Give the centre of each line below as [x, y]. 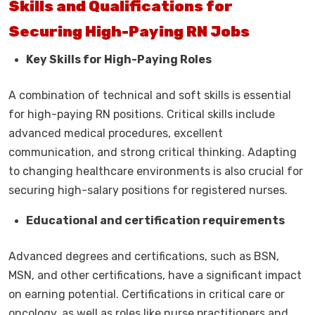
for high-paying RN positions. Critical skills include [142, 114]
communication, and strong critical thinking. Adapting [153, 152]
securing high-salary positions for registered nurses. [148, 190]
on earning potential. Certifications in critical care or [147, 294]
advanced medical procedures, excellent [116, 133]
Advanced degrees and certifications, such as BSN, [144, 256]
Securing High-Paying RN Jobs [129, 31]
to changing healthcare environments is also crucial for [156, 171]
